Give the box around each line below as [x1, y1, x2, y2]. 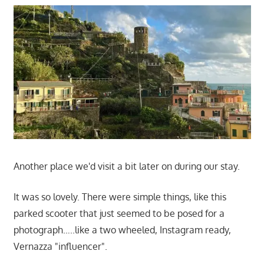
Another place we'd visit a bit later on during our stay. [13, 160, 240, 172]
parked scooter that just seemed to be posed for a [13, 207, 225, 219]
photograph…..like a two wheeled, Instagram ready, [13, 223, 231, 236]
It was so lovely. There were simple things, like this [13, 190, 226, 203]
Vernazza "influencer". [13, 240, 107, 252]
